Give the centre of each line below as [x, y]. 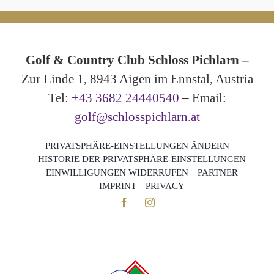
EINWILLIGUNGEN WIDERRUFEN [117, 172]
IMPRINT [117, 186]
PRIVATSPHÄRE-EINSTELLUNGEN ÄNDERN [137, 145]
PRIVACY [165, 186]
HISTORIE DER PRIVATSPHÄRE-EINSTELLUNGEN [142, 159]
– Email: [202, 98]
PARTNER [217, 172]
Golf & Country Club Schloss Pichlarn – [137, 60]
